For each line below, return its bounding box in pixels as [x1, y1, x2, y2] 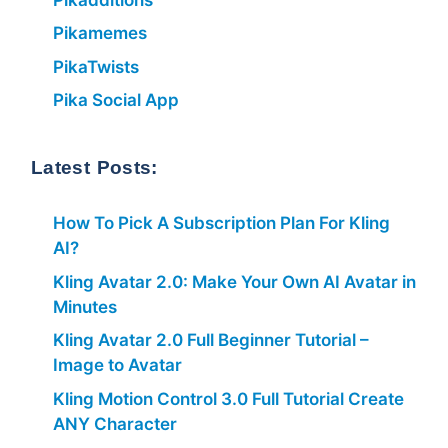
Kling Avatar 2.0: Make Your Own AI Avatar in [53, 271, 416, 292]
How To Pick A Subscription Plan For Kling [53, 213, 390, 234]
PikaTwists [53, 56, 139, 77]
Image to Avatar [53, 355, 182, 376]
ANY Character [53, 413, 177, 434]
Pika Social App [53, 90, 179, 111]
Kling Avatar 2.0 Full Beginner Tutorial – [53, 330, 369, 351]
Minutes [53, 296, 117, 317]
